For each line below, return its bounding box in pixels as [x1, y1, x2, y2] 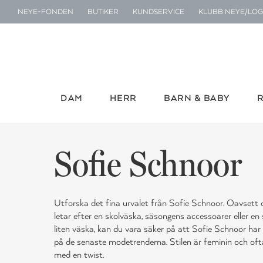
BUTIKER [87, 8, 119, 16]
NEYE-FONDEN [18, 8, 73, 16]
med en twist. [54, 249, 104, 260]
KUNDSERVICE [133, 8, 184, 16]
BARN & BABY [164, 93, 230, 104]
